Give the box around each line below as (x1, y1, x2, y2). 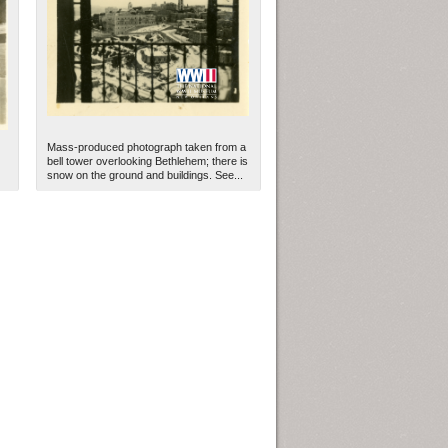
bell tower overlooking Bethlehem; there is (47, 155, 249, 168)
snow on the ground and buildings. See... (47, 169, 244, 182)
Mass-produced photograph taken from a (47, 141, 247, 154)
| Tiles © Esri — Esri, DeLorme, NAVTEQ (53, 288, 256, 305)
